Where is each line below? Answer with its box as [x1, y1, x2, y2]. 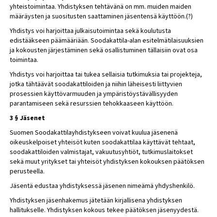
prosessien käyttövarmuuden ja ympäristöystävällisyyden [10, 89, 178, 99]
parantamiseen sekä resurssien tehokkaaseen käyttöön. [10, 99, 173, 108]
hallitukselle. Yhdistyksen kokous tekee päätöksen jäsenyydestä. [10, 205, 199, 215]
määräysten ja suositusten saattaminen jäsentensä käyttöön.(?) [10, 12, 193, 21]
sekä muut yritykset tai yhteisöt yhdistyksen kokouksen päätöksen [10, 157, 204, 167]
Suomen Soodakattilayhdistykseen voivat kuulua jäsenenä [10, 128, 178, 138]
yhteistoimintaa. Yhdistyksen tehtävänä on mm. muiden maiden [10, 2, 191, 12]
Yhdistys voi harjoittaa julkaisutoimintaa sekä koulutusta [10, 26, 171, 36]
